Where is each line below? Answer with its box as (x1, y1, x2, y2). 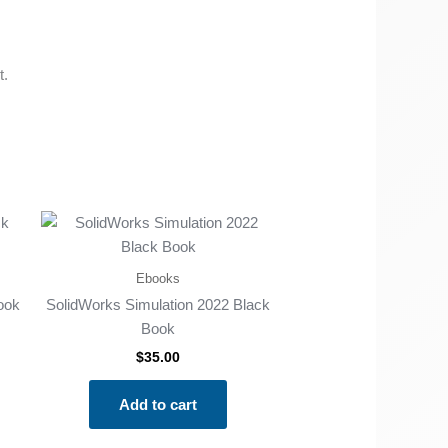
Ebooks (136, 270, 181, 286)
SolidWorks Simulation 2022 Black (46, 296, 271, 314)
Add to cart (119, 395, 198, 413)
